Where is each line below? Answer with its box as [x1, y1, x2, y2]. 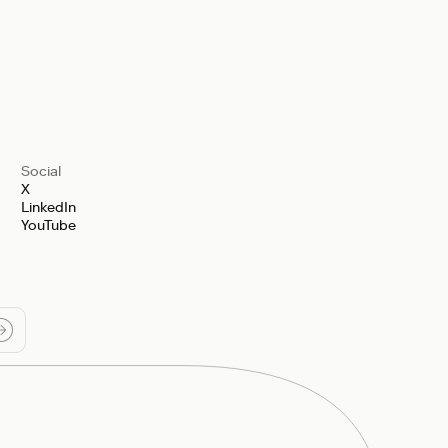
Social [21, 163, 61, 180]
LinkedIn [21, 199, 76, 216]
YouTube [21, 217, 76, 234]
